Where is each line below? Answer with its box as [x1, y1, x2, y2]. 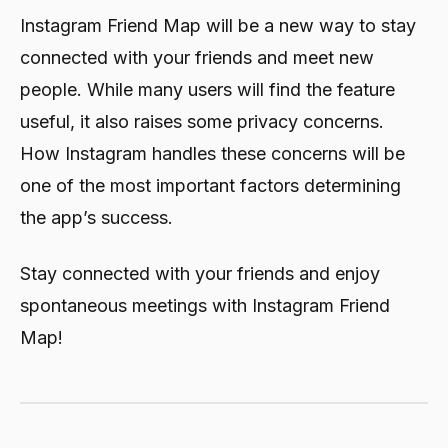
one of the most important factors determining [20, 174, 401, 196]
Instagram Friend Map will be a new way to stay [20, 14, 416, 36]
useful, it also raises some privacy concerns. [20, 110, 384, 132]
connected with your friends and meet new [20, 46, 374, 68]
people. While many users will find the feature [20, 78, 395, 100]
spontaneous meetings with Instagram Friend [20, 294, 390, 316]
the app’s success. [20, 206, 173, 228]
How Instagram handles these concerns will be [20, 142, 405, 164]
